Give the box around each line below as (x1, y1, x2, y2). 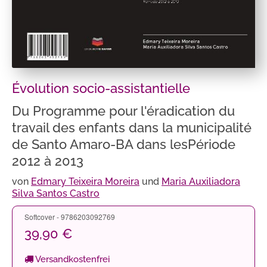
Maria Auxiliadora (162, 175, 240, 187)
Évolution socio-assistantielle (12, 80, 190, 96)
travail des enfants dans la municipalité (12, 119, 252, 135)
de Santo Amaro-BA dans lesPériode (12, 136, 235, 152)
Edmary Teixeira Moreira (31, 175, 139, 187)
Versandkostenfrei (33, 253, 110, 265)
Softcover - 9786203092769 (24, 211, 115, 222)
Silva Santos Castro (12, 187, 100, 199)
